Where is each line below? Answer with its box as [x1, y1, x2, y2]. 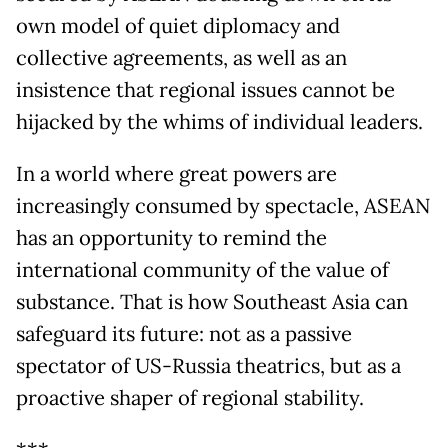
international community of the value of [16, 257, 389, 284]
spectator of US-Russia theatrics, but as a [16, 353, 401, 380]
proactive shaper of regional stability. [16, 385, 364, 412]
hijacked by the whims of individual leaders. [16, 109, 423, 136]
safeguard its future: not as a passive [16, 321, 352, 348]
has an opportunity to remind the [16, 225, 327, 252]
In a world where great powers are [16, 161, 337, 188]
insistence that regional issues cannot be [16, 77, 395, 104]
